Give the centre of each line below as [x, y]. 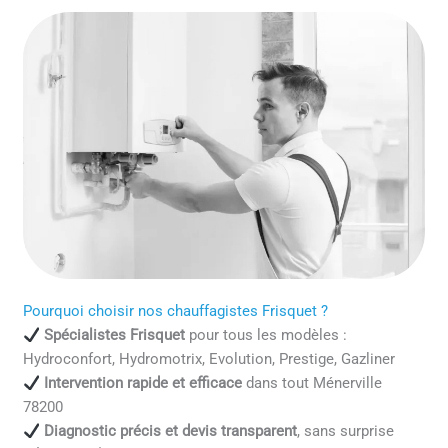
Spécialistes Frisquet [114, 335]
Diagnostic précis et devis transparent [170, 431]
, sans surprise [345, 431]
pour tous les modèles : [265, 335]
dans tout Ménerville [311, 383]
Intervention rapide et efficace [142, 383]
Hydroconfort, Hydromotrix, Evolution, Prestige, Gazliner [209, 359]
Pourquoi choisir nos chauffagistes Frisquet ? [176, 311]
